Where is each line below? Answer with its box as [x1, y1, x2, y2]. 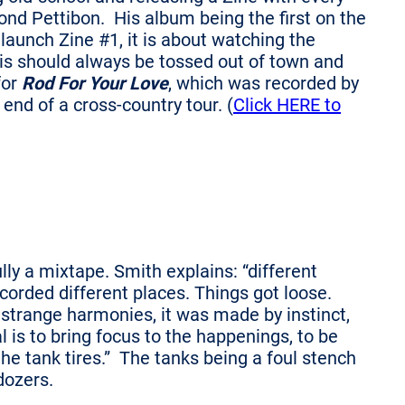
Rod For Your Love [22, 71, 168, 94]
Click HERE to [233, 93, 341, 116]
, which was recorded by [168, 71, 359, 94]
